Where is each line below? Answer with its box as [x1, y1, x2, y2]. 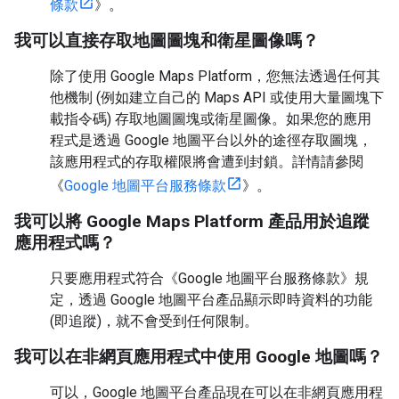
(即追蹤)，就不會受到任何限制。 [50, 313, 258, 330]
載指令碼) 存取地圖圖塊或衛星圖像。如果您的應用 [50, 110, 371, 127]
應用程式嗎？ [14, 232, 116, 253]
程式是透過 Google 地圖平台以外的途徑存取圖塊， [50, 132, 372, 149]
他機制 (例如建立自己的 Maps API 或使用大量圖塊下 [50, 89, 384, 106]
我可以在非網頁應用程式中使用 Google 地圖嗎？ [14, 346, 383, 367]
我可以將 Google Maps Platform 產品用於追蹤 [14, 211, 370, 232]
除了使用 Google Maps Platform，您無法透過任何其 [50, 68, 380, 85]
